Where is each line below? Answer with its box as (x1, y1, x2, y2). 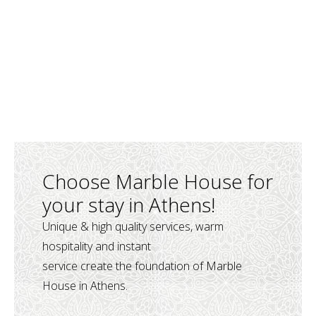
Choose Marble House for (42, 168, 273, 195)
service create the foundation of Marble (42, 258, 242, 274)
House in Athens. (42, 278, 128, 293)
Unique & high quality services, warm (42, 219, 224, 234)
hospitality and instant (42, 238, 151, 254)
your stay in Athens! (42, 191, 215, 218)
